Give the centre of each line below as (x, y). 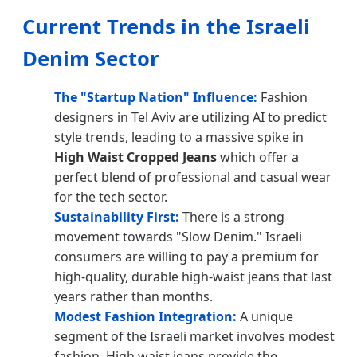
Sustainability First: (117, 217)
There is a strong (232, 217)
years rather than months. (133, 297)
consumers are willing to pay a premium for (186, 257)
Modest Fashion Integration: (145, 317)
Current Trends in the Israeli (166, 27)
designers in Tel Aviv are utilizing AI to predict (190, 118)
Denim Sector (91, 59)
